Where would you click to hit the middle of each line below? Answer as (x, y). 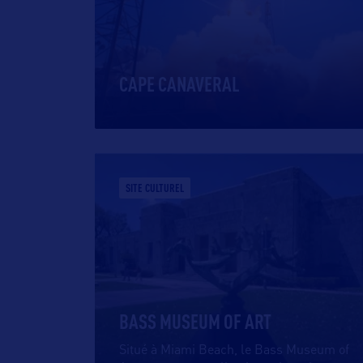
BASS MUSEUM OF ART (195, 321)
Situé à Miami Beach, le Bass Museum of (234, 351)
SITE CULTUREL (155, 188)
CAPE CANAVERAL (179, 84)
